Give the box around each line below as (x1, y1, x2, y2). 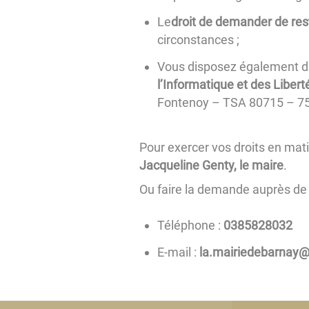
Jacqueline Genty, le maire (139, 158, 283, 172)
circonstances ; (157, 32, 239, 47)
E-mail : (157, 245, 197, 260)
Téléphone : (157, 218, 221, 233)
